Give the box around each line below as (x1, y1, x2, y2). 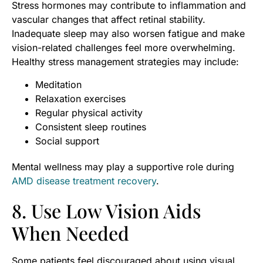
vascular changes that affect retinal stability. (12, 14, 205, 26)
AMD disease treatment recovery (12, 174, 156, 187)
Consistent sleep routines (35, 120, 146, 133)
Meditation (35, 78, 82, 90)
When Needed (12, 220, 129, 245)
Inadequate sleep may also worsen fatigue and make (12, 28, 245, 40)
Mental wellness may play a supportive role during (12, 160, 234, 173)
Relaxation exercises (35, 92, 126, 104)
